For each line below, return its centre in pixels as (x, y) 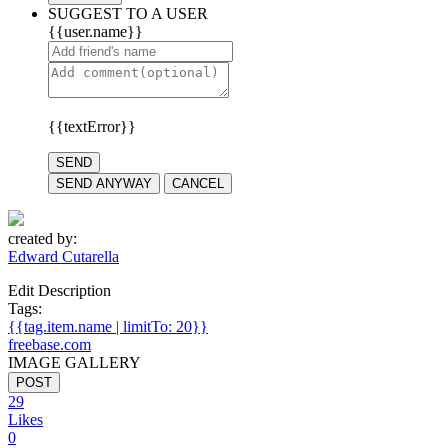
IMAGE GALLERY (74, 362)
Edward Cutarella (63, 256)
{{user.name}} (95, 31)
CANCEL (198, 183)
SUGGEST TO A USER (128, 13)
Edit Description (59, 290)
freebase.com (49, 344)
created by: (42, 238)
